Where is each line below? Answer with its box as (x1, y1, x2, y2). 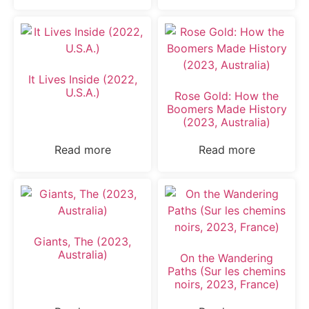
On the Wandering (180, 250, 273, 265)
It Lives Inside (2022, (28, 72, 137, 86)
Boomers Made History (166, 101, 287, 116)
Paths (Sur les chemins (168, 263, 286, 278)
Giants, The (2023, (34, 234, 131, 248)
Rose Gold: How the (175, 88, 279, 103)
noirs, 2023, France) (174, 277, 279, 291)
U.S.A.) (65, 85, 100, 99)
